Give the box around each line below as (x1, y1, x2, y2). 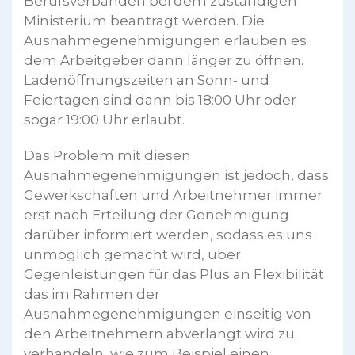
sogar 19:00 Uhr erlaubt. (24, 111, 185, 128)
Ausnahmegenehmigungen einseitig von (24, 305, 311, 322)
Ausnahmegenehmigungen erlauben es (24, 32, 307, 48)
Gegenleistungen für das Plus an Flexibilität (24, 265, 324, 282)
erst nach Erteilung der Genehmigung (24, 206, 289, 223)
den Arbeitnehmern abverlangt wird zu (24, 325, 295, 342)
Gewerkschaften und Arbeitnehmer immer (24, 186, 323, 203)
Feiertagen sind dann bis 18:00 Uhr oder (24, 91, 296, 108)
